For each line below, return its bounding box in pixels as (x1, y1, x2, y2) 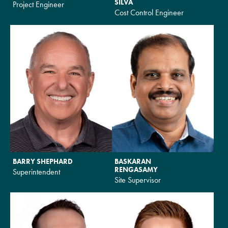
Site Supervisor (115, 174, 161, 185)
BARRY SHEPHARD (13, 156, 73, 166)
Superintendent (13, 166, 60, 177)
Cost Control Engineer (115, 7, 184, 18)
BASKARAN (115, 156, 151, 166)
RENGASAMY (115, 164, 158, 174)
